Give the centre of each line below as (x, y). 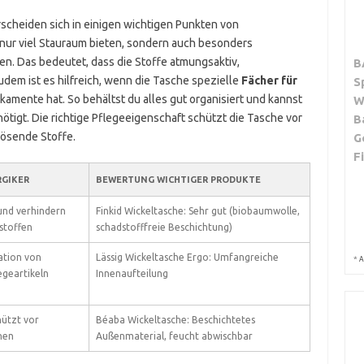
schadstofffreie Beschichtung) (164, 227)
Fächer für (269, 80)
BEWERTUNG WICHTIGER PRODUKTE (178, 180)
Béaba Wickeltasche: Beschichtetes (175, 320)
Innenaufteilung (132, 273)
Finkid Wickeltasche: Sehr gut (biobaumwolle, (197, 211)
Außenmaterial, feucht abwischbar (174, 336)
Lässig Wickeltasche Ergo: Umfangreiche (187, 257)
